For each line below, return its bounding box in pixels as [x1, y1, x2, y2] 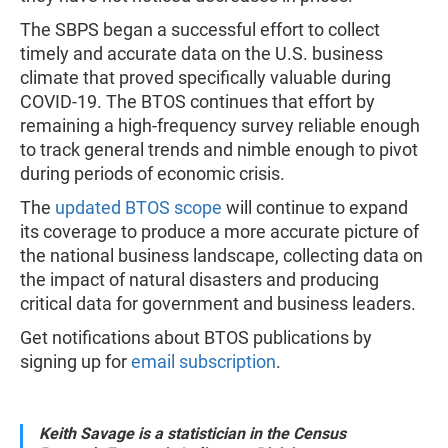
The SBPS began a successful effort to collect [20, 19, 380, 41]
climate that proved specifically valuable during [20, 67, 391, 89]
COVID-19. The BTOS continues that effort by [20, 91, 375, 113]
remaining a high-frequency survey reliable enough [20, 115, 420, 137]
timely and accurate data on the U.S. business [20, 43, 383, 65]
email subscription [131, 351, 276, 373]
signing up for [20, 351, 131, 373]
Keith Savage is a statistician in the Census [39, 424, 346, 444]
